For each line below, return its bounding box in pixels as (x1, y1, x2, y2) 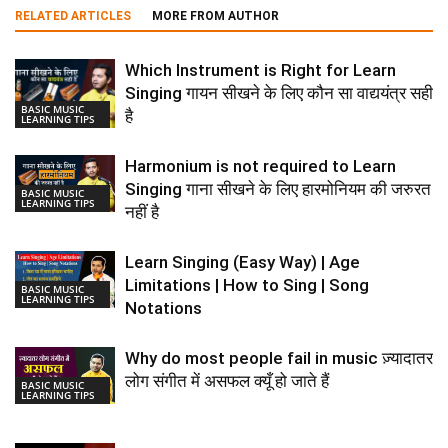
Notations (125, 298, 202, 319)
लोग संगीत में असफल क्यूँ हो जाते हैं (125, 371, 329, 392)
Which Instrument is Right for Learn (125, 60, 396, 81)
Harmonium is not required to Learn (125, 156, 396, 177)
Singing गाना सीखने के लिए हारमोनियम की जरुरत (125, 179, 431, 200)
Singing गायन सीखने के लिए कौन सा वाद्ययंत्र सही (125, 83, 433, 104)
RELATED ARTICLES (15, 9, 131, 24)
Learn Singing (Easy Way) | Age (125, 252, 360, 273)
